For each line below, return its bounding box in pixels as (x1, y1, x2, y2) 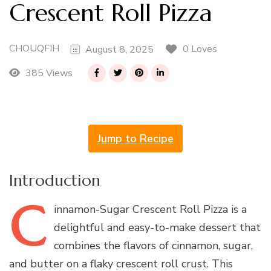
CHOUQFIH (9, 42, 59, 56)
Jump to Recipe (97, 131, 174, 146)
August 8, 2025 (85, 42, 154, 56)
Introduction (9, 170, 100, 191)
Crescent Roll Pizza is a (129, 202, 247, 217)
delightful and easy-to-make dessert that (54, 220, 261, 235)
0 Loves (183, 42, 217, 56)
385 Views (22, 66, 73, 80)
